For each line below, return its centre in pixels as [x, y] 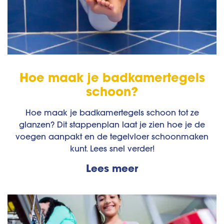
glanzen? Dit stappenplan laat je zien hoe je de [112, 125]
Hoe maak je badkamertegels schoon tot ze [112, 113]
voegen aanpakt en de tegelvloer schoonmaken [112, 137]
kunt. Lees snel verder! [112, 149]
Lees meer [112, 168]
